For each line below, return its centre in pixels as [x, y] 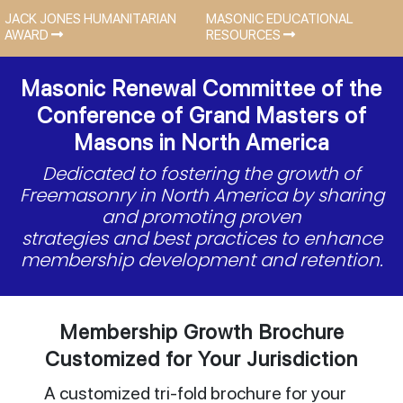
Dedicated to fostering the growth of [201, 174]
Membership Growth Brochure [201, 332]
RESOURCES [245, 35]
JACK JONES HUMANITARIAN [90, 19]
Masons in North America [201, 142]
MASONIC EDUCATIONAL [280, 19]
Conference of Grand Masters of [201, 115]
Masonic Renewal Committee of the [201, 88]
